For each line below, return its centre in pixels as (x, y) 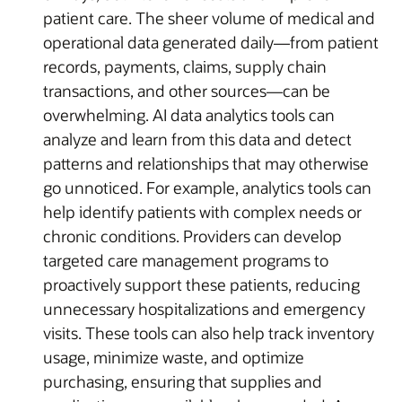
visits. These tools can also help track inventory (209, 332)
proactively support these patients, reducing (201, 284)
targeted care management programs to (186, 260)
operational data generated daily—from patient (211, 42)
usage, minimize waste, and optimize (174, 357)
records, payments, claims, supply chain (185, 66)
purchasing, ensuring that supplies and (183, 381)
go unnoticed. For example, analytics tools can (207, 187)
